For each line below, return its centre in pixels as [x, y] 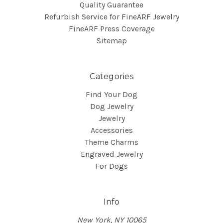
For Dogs [111, 166]
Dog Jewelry [111, 106]
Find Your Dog [111, 94]
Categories [111, 76]
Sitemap [111, 41]
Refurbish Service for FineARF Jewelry [111, 17]
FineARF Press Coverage [111, 29]
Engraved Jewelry [111, 154]
